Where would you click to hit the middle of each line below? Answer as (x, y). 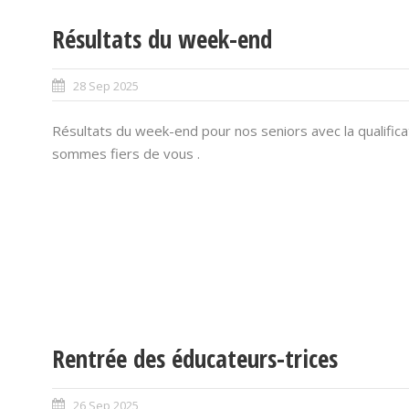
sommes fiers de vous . (126, 153)
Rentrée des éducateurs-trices (194, 358)
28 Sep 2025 (105, 86)
